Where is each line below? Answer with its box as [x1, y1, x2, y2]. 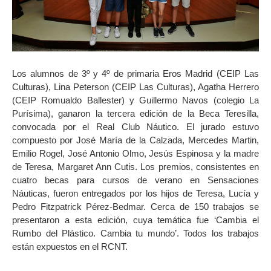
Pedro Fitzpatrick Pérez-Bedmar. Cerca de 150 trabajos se [12, 201, 259, 212]
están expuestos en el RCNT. [12, 241, 128, 252]
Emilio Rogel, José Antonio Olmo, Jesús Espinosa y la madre [12, 148, 259, 159]
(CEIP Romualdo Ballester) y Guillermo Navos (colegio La [12, 95, 259, 106]
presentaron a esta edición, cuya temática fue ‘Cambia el [12, 215, 259, 226]
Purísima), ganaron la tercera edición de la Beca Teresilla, [12, 108, 259, 119]
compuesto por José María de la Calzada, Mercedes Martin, [12, 135, 259, 146]
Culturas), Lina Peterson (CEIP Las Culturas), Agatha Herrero [12, 82, 259, 93]
